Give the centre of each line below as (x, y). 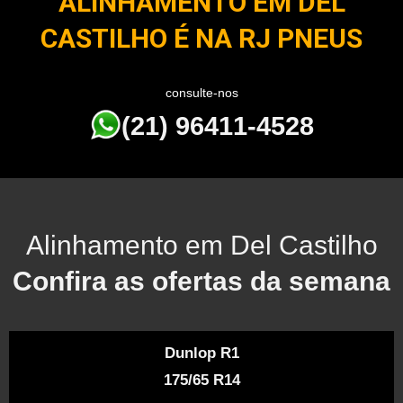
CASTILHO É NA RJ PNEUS (201, 38)
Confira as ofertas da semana (201, 281)
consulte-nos (201, 93)
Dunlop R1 (201, 353)
